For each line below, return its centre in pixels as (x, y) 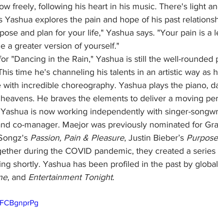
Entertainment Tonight (70, 177)
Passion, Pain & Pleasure (77, 138)
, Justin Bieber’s (155, 138)
